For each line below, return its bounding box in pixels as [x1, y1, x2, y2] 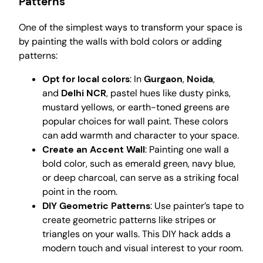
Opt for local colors [42, 73, 130, 86]
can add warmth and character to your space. [42, 129, 239, 142]
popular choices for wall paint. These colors [42, 115, 228, 128]
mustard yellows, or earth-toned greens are [42, 101, 230, 114]
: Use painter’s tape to [150, 200, 244, 213]
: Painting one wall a [145, 143, 229, 156]
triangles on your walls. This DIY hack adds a [42, 228, 231, 241]
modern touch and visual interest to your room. [42, 242, 243, 255]
